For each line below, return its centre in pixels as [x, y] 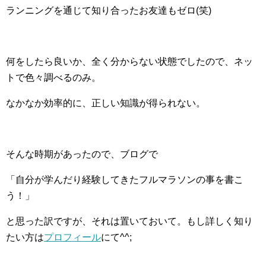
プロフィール [72, 237]
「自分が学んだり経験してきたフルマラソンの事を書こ [125, 180]
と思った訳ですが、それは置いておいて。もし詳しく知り [129, 221]
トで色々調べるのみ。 [53, 78]
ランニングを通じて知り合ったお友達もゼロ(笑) [109, 11]
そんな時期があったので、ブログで [82, 154]
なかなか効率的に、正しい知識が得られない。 [106, 103]
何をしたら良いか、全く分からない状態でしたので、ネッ [129, 62]
